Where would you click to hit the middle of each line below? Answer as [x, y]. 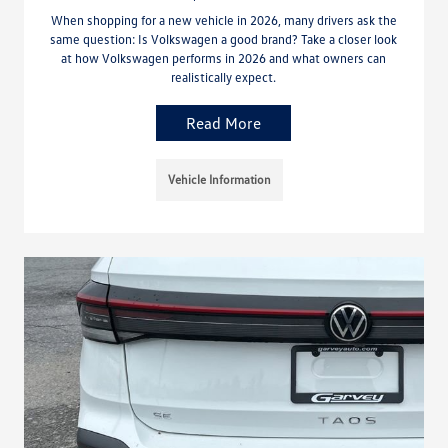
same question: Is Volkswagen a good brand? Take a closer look [224, 38]
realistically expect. [224, 76]
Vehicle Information [220, 179]
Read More [224, 122]
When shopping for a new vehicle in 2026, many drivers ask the [223, 19]
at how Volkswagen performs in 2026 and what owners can [224, 57]
